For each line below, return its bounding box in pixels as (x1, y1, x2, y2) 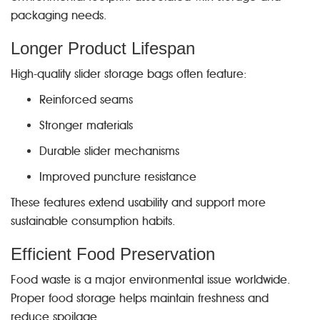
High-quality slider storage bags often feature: (11, 67, 247, 81)
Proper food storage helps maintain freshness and (11, 291, 269, 305)
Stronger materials (39, 119, 133, 132)
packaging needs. (11, 9, 107, 22)
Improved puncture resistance (39, 170, 196, 184)
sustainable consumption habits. (11, 214, 176, 228)
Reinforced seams (39, 93, 133, 106)
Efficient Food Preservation (11, 244, 215, 264)
